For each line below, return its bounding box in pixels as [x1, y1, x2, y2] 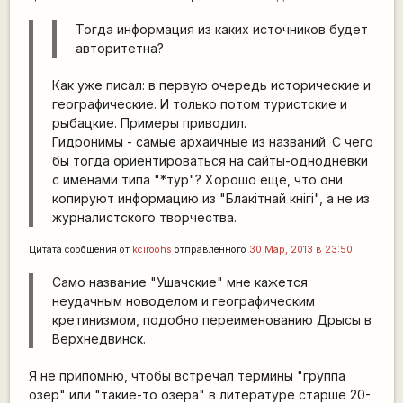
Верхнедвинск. [51, 331, 146, 347]
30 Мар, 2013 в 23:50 [248, 244, 353, 256]
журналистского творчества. [51, 210, 237, 226]
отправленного [171, 244, 249, 256]
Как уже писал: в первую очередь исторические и [51, 77, 371, 94]
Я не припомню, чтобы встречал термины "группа [28, 368, 345, 384]
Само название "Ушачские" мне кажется [51, 274, 308, 291]
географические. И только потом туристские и [51, 96, 347, 112]
